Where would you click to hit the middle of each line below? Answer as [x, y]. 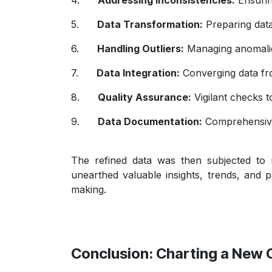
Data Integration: [138, 73]
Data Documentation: [150, 121]
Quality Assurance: [144, 97]
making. [89, 189]
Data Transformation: [150, 24]
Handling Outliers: [141, 48]
